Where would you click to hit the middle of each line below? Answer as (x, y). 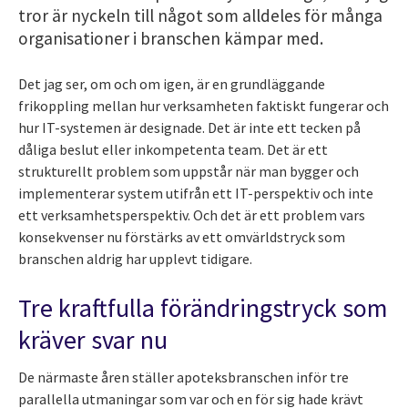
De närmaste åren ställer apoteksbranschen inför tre (184, 377)
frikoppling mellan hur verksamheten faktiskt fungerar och (204, 105)
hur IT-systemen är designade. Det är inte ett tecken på (189, 127)
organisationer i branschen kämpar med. (171, 38)
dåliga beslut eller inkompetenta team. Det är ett (173, 149)
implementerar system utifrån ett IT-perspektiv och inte (196, 193)
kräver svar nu (93, 339)
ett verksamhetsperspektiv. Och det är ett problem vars (192, 214)
